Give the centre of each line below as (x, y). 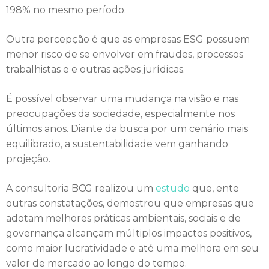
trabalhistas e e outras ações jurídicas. (95, 69)
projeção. (28, 159)
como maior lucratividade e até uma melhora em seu (132, 248)
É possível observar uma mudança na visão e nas (122, 99)
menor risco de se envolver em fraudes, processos (125, 54)
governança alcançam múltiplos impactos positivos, (129, 233)
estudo (173, 188)
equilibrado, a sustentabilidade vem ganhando (117, 144)
